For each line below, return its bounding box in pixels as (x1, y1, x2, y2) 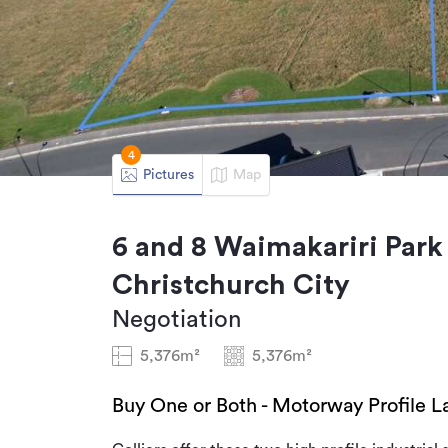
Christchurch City (112, 271, 350, 299)
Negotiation (112, 308, 241, 332)
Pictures (143, 167, 194, 182)
